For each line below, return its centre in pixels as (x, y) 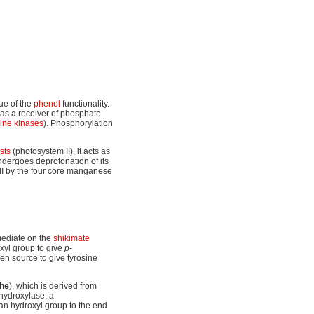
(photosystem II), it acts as (60, 151)
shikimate (71, 238)
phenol (47, 103)
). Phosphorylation (78, 123)
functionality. (85, 103)
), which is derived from (53, 286)
